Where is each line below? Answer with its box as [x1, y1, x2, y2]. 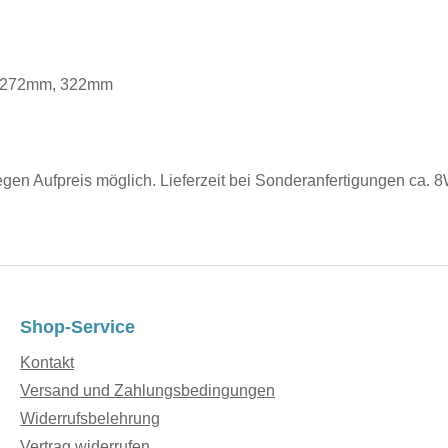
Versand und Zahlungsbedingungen [20, 382, 275, 400]
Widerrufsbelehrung [20, 410, 160, 428]
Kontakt [20, 354, 74, 372]
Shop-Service [20, 317, 135, 338]
